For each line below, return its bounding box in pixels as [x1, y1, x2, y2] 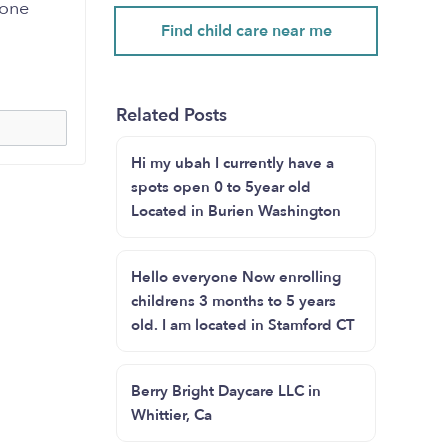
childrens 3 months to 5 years [131, 291, 336, 311]
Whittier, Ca [131, 405, 212, 425]
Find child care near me [160, 20, 332, 42]
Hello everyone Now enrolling [131, 267, 341, 287]
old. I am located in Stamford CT [131, 315, 355, 335]
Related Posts [116, 103, 227, 128]
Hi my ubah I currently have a [131, 153, 334, 173]
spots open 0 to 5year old [131, 177, 311, 197]
